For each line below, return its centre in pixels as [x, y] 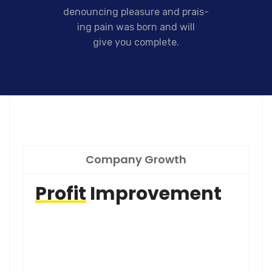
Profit [61, 193]
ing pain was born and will [136, 27]
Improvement [154, 193]
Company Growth [136, 159]
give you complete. [136, 42]
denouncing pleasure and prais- [136, 12]
